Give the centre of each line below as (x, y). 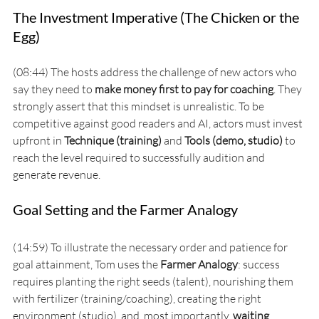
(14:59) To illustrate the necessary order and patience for (151, 247)
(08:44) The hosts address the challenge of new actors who (156, 72)
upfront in (38, 140)
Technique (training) (113, 140)
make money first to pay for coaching (184, 89)
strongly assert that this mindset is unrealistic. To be (140, 106)
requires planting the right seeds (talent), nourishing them (154, 281)
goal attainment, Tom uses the (87, 264)
